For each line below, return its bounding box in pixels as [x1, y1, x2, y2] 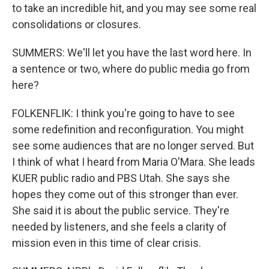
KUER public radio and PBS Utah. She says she [12, 172, 230, 185]
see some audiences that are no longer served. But [12, 139, 254, 153]
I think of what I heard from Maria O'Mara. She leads [12, 156, 255, 169]
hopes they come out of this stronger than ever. [12, 188, 238, 201]
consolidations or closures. [12, 18, 141, 31]
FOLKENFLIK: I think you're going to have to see [12, 107, 235, 120]
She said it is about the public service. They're [12, 204, 229, 217]
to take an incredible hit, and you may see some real [12, 2, 256, 15]
